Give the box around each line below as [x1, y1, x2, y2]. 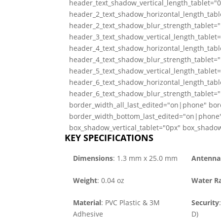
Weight [73, 176, 97, 185]
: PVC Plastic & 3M [101, 198, 160, 208]
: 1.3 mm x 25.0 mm [112, 153, 178, 163]
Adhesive [73, 209, 103, 219]
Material [73, 198, 101, 208]
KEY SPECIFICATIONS [64, 132, 153, 144]
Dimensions [73, 153, 113, 163]
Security [191, 198, 219, 208]
